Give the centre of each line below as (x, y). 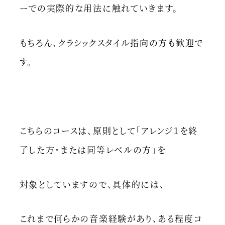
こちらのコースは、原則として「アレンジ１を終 (108, 131)
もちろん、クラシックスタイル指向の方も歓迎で (111, 42)
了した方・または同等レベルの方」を (93, 150)
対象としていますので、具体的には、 (92, 184)
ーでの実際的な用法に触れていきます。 (99, 8)
